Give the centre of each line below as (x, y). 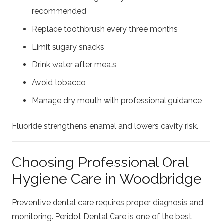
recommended (59, 11)
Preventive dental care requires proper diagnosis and (108, 203)
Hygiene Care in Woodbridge (107, 179)
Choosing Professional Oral (100, 162)
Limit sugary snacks (68, 47)
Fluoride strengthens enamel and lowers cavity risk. (105, 126)
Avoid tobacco (59, 83)
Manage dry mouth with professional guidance (117, 101)
